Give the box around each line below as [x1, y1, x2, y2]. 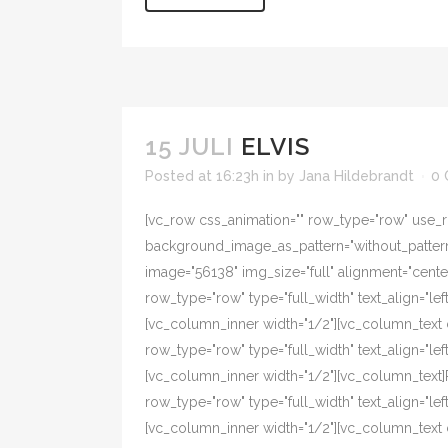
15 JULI [145, 132, 234, 161]
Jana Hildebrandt [299, 168, 414, 184]
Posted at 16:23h [145, 168, 259, 184]
